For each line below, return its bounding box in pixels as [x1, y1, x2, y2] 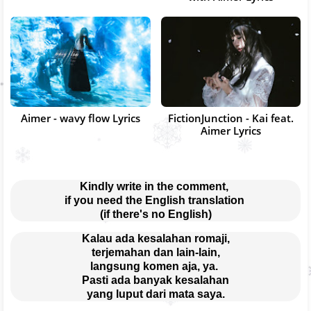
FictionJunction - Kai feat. [167, 111, 294, 126]
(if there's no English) [99, 208, 212, 220]
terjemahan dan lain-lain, [91, 246, 220, 258]
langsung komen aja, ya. [90, 260, 221, 272]
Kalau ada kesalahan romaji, [81, 232, 230, 244]
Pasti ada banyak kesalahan [82, 274, 229, 286]
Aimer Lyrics [200, 124, 261, 138]
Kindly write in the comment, [80, 180, 231, 192]
